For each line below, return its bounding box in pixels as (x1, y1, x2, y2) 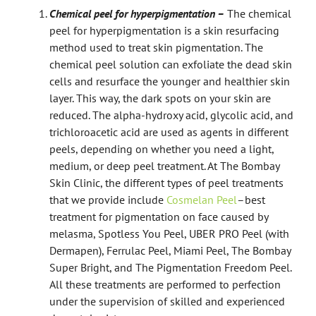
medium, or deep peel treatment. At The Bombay (49, 158, 279, 173)
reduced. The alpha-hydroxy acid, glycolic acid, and (49, 107, 293, 122)
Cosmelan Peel (166, 192, 237, 207)
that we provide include (49, 192, 166, 207)
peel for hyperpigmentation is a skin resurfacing (49, 23, 279, 37)
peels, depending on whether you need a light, (49, 141, 274, 156)
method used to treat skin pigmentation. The (49, 39, 263, 54)
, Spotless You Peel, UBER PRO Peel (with (93, 226, 289, 241)
